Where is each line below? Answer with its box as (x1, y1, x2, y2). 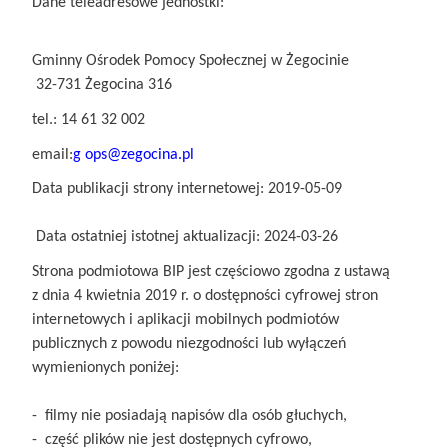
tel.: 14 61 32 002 (32, 111, 149, 128)
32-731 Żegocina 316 (32, 77, 172, 94)
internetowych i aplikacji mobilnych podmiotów (32, 311, 339, 328)
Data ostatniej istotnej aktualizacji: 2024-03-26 (32, 229, 338, 246)
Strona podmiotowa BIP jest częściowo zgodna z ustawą (32, 263, 390, 280)
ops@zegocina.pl (85, 146, 194, 163)
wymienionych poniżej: (32, 359, 179, 376)
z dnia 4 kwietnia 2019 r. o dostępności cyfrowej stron (32, 287, 378, 304)
